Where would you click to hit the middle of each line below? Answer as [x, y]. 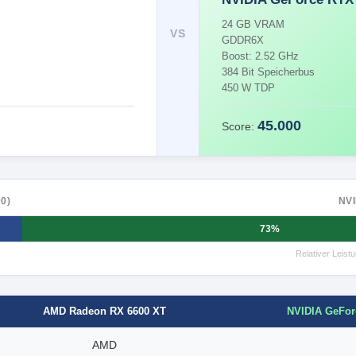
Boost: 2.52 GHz [261, 56]
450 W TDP [249, 88]
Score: [240, 126]
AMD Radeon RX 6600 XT [104, 311]
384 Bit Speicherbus [269, 72]
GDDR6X [243, 40]
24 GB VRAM [253, 24]
